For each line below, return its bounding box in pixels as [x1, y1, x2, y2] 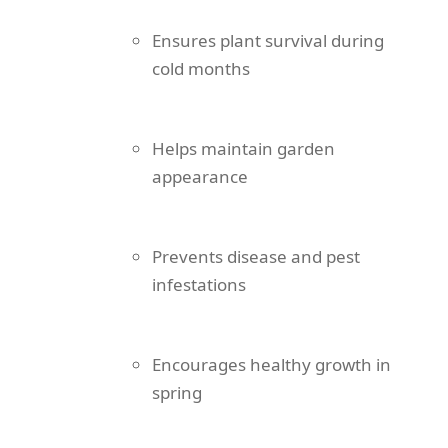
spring [152, 381, 202, 405]
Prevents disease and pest [152, 245, 360, 269]
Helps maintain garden [152, 137, 335, 161]
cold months [152, 57, 250, 81]
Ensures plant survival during [152, 29, 384, 53]
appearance [152, 165, 248, 189]
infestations [152, 273, 246, 297]
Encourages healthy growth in [152, 353, 391, 377]
